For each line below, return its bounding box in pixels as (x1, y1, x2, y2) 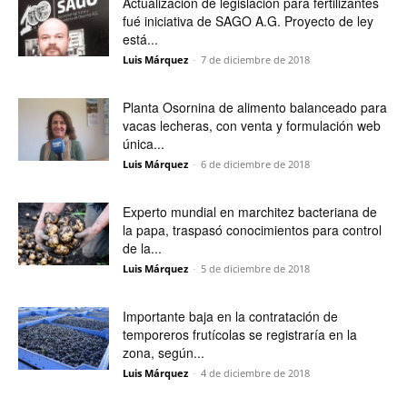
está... (123, 30, 158, 48)
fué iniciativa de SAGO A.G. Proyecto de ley (123, 12, 373, 30)
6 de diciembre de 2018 (201, 157, 310, 171)
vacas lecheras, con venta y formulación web (123, 116, 381, 134)
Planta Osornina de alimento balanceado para (123, 98, 387, 116)
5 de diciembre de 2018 (201, 262, 310, 275)
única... (123, 134, 164, 153)
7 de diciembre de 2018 (201, 53, 310, 66)
